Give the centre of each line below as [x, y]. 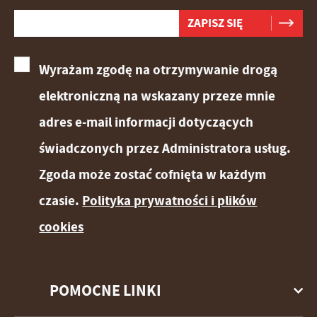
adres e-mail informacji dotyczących [146, 122]
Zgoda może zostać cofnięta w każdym [153, 175]
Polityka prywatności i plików [170, 201]
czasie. [61, 201]
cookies [62, 227]
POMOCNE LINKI [105, 291]
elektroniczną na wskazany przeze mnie [157, 96]
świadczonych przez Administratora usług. [165, 149]
